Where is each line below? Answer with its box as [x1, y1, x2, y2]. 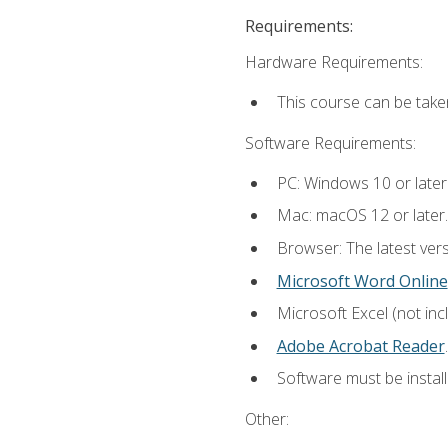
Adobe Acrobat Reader [276, 334, 445, 357]
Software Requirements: [244, 131, 416, 154]
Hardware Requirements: [244, 51, 423, 73]
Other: [244, 407, 289, 430]
